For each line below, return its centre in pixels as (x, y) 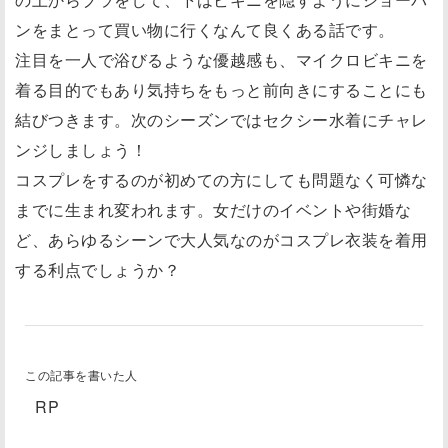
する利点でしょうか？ (97, 269)
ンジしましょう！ (81, 149)
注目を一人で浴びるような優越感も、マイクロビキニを (221, 59)
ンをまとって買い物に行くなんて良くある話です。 (205, 29)
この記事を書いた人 (81, 374)
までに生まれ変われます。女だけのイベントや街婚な (213, 209)
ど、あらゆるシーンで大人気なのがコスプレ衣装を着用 (221, 239)
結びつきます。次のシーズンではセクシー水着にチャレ (221, 119)
